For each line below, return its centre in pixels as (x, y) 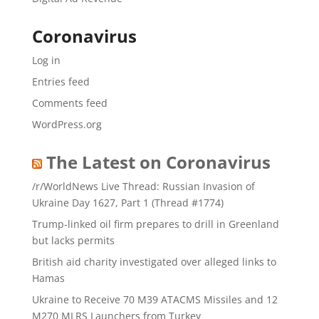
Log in (46, 60)
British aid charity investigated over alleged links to (154, 262)
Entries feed (61, 82)
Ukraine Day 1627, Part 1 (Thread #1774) (127, 203)
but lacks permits (73, 240)
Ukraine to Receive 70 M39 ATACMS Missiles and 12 (155, 299)
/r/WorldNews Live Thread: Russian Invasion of (143, 186)
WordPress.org (67, 124)
